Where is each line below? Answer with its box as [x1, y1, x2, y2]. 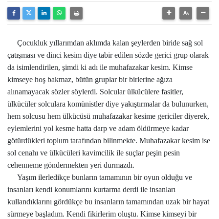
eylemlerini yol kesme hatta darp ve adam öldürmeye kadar [7, 124, 189, 132]
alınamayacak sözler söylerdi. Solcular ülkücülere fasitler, [7, 88, 183, 96]
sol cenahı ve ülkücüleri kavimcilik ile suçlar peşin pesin [7, 149, 180, 157]
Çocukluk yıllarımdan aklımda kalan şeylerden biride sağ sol [7, 39, 203, 47]
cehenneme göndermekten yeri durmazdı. [7, 161, 134, 169]
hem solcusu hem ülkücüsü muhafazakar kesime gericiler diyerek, [7, 112, 209, 120]
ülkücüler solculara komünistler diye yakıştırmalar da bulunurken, [7, 100, 209, 108]
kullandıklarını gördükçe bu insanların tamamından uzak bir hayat [7, 197, 209, 206]
